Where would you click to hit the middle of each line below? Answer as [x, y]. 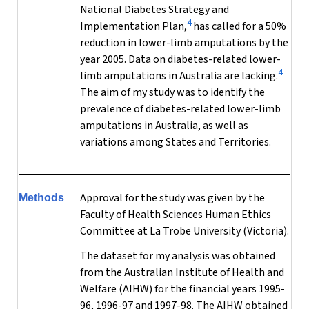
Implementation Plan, [133, 26]
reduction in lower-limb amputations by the [184, 43]
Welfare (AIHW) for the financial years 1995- [182, 289]
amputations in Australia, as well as [164, 126]
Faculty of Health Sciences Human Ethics [176, 215]
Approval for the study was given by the [172, 198]
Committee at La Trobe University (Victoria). [185, 231]
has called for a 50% [239, 26]
